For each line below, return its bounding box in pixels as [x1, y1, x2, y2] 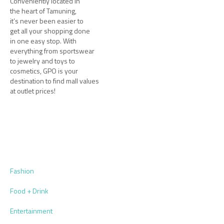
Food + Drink [10, 185, 49, 196]
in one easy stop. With [10, 35, 77, 46]
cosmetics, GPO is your [10, 65, 78, 76]
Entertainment [10, 205, 53, 216]
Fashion [10, 165, 34, 176]
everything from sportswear [10, 45, 95, 56]
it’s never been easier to [10, 15, 84, 26]
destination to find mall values [10, 75, 99, 86]
